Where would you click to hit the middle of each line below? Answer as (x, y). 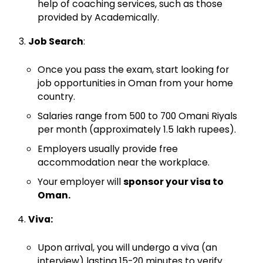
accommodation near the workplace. (124, 163)
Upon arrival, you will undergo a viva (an (127, 248)
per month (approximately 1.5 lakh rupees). (137, 130)
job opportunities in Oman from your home (135, 83)
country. (56, 97)
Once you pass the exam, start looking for (133, 70)
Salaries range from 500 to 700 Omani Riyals (137, 116)
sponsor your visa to (173, 182)
